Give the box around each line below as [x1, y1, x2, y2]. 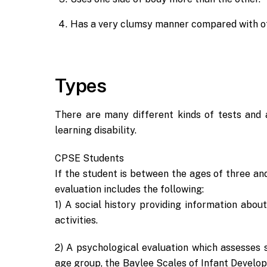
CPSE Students [55, 152, 124, 164]
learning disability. [55, 124, 136, 136]
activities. [55, 214, 98, 226]
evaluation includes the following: [55, 183, 204, 195]
